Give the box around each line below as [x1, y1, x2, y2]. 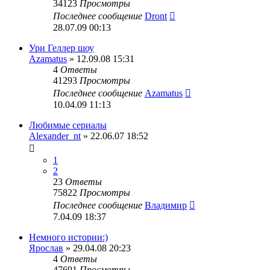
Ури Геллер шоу [29, 42, 94, 53]
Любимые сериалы [29, 119, 107, 130]
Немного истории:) [29, 231, 108, 242]
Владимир [145, 199, 187, 210]
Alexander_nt [29, 130, 81, 141]
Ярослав [29, 242, 63, 253]
